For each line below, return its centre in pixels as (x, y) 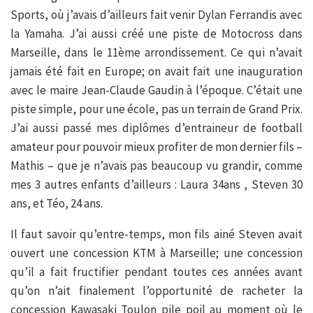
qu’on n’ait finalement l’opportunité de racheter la (156, 290)
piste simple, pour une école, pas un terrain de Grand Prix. (156, 109)
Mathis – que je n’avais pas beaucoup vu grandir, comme (156, 165)
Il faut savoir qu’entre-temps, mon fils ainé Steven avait (156, 234)
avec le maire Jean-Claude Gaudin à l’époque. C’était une (156, 90)
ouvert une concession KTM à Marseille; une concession (156, 253)
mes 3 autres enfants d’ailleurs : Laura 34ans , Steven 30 (156, 184)
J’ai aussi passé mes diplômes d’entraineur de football (156, 128)
